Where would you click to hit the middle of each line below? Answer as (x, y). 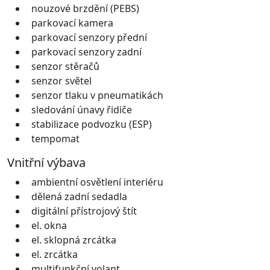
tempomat (55, 138)
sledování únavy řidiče (82, 109)
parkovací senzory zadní (86, 52)
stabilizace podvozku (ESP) (92, 124)
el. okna (49, 225)
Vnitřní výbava (46, 162)
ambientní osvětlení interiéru (97, 182)
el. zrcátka (55, 254)
